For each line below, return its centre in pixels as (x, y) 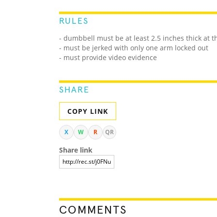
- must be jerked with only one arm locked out (134, 48)
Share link (76, 150)
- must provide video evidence (108, 58)
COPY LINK (88, 111)
